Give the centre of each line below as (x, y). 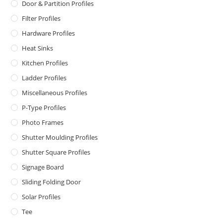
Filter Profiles (41, 19)
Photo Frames (43, 123)
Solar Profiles (41, 197)
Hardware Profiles (49, 33)
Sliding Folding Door (52, 182)
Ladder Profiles (44, 78)
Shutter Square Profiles (56, 152)
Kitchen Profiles (45, 63)
